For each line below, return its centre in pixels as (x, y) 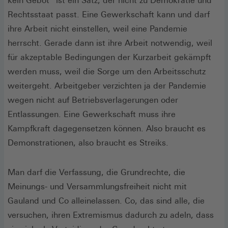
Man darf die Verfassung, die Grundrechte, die (96, 172)
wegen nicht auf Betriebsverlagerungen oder (93, 100)
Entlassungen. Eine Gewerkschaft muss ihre (92, 114)
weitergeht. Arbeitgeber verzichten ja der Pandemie (107, 85)
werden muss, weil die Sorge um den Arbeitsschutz (107, 71)
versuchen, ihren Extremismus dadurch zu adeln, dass (111, 215)
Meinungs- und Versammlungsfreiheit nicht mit (97, 186)
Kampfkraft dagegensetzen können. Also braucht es (107, 128)
